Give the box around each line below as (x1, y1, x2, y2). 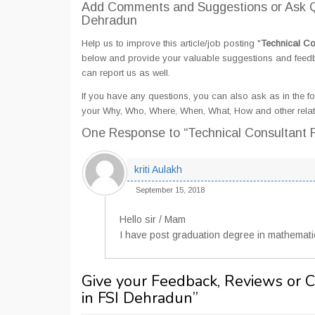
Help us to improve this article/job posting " (82, 38, 261, 49)
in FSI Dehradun (82, 288, 193, 309)
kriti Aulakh (134, 164, 182, 175)
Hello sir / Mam (120, 214, 186, 225)
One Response (82, 126, 169, 140)
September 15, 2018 (136, 186, 205, 194)
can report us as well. (82, 67, 170, 78)
